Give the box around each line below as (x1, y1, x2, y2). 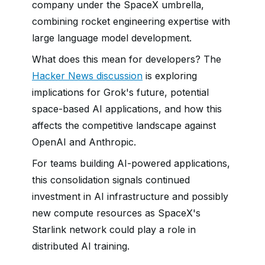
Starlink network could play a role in (32, 224, 196, 235)
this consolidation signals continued (32, 174, 190, 186)
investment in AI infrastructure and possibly (32, 190, 228, 202)
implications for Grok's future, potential (32, 86, 209, 98)
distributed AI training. (32, 240, 130, 252)
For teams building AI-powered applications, (32, 157, 230, 169)
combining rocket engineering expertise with (32, 15, 230, 27)
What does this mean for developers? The (32, 53, 221, 65)
